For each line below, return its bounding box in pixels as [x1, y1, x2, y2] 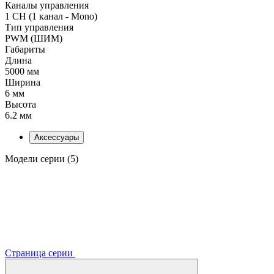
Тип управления [5, 21, 73, 32]
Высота [5, 98, 36, 109]
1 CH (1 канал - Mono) [5, 10, 97, 21]
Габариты [5, 43, 45, 54]
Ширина [5, 76, 40, 87]
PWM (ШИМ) [5, 32, 62, 43]
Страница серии [5, 247, 75, 258]
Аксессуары [34, 132, 79, 142]
